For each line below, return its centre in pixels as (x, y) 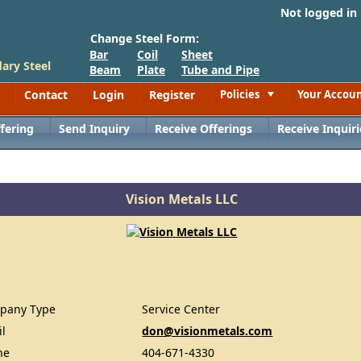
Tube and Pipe (220, 70)
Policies (240, 94)
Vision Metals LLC (182, 199)
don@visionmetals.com (207, 331)
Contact (46, 95)
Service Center (181, 309)
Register (172, 95)
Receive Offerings (204, 129)
